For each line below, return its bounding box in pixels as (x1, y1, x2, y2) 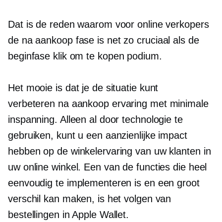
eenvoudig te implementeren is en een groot (8, 177, 200, 188)
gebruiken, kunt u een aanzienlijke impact (8, 130, 187, 141)
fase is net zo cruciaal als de (72, 35, 199, 46)
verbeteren (8, 98, 58, 109)
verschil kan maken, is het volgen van (8, 193, 171, 204)
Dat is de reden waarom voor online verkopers (8, 19, 209, 30)
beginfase (8, 51, 54, 61)
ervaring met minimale (109, 98, 209, 109)
